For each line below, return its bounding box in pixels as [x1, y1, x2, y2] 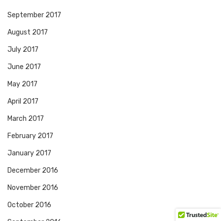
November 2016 [7, 184, 58, 192]
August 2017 [7, 28, 48, 37]
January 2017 [7, 149, 51, 158]
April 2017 [7, 97, 38, 106]
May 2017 [7, 80, 37, 89]
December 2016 [7, 166, 58, 175]
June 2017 [7, 63, 41, 72]
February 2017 [7, 132, 53, 141]
